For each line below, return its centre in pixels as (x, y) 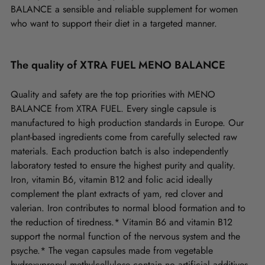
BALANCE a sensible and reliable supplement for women (124, 9)
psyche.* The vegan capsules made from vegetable (112, 251)
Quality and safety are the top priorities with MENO (113, 95)
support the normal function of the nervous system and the (125, 237)
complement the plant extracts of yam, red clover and (117, 194)
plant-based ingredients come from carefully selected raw (124, 137)
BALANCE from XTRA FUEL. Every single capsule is (113, 109)
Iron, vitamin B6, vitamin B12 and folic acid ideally (112, 180)
